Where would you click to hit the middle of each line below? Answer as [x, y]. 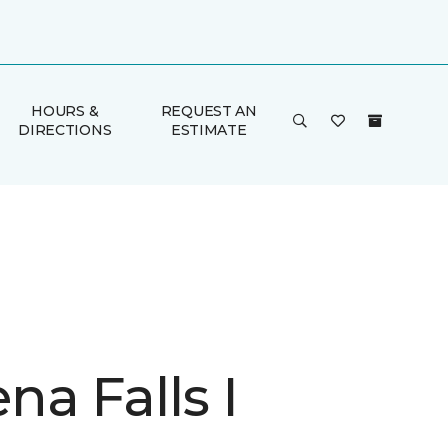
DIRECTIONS [65, 130]
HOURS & [65, 111]
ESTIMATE [208, 130]
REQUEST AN [208, 111]
